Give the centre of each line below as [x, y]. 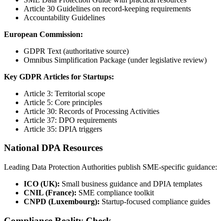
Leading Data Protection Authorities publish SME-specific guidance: [110, 167]
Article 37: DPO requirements [70, 120]
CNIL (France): [50, 192]
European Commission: [43, 34]
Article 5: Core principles [63, 102]
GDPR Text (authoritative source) [76, 51]
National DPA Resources [53, 148]
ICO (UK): [42, 184]
